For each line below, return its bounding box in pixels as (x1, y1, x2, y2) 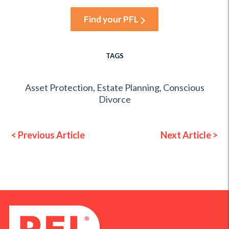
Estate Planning (96, 82, 159, 94)
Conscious (163, 82, 204, 94)
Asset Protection (25, 82, 93, 94)
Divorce (98, 94, 131, 105)
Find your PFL (84, 13, 139, 25)
